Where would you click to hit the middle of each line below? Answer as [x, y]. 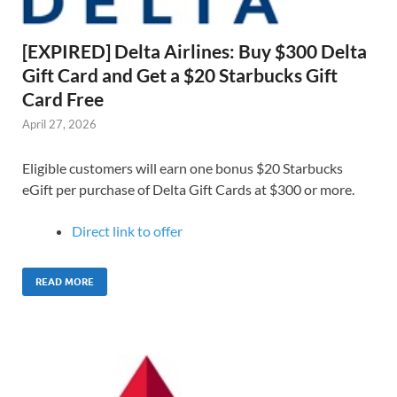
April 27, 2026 [59, 124]
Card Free [63, 98]
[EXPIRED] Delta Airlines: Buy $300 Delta [195, 51]
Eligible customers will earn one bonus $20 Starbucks [183, 168]
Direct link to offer [127, 231]
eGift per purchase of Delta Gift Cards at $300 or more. [188, 190]
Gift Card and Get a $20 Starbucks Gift [180, 74]
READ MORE [65, 282]
